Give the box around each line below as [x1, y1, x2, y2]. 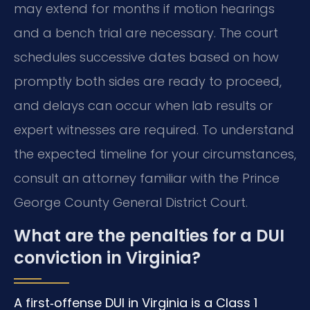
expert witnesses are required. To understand [14, 121, 294, 139]
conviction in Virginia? [14, 246, 201, 269]
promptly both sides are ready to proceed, [14, 73, 282, 91]
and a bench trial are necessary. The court [14, 24, 278, 42]
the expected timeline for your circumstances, [14, 145, 296, 163]
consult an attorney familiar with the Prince [14, 170, 280, 188]
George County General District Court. [14, 194, 248, 212]
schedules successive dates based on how [14, 48, 279, 66]
